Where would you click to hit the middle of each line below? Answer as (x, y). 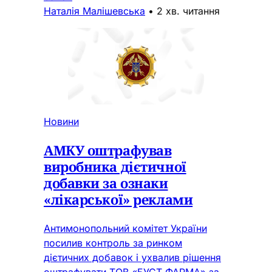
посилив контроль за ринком (113, 243)
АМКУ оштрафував (108, 150)
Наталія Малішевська (94, 11)
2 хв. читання (188, 11)
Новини (61, 121)
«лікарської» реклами (118, 199)
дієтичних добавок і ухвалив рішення (132, 257)
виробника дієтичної (115, 166)
